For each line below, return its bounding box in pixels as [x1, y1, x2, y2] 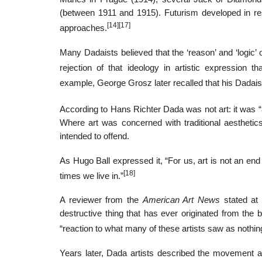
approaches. [60, 23, 107, 33]
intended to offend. [60, 131, 129, 141]
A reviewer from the [60, 195, 143, 205]
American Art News [142, 195, 220, 205]
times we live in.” [60, 171, 123, 181]
